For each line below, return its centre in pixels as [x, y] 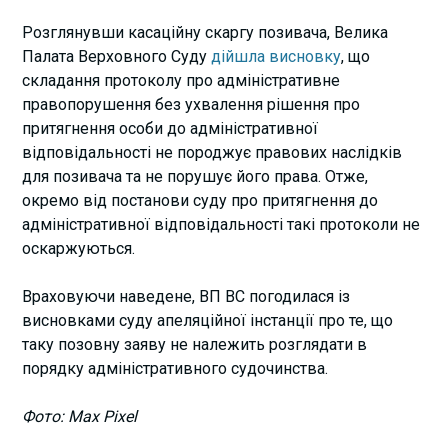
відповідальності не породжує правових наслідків [212, 152]
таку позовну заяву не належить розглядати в [195, 344]
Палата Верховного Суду [117, 56]
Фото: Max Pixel [80, 416]
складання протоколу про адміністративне [181, 80]
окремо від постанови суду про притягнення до [200, 200]
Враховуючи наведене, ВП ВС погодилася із [186, 296]
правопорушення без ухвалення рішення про [191, 104]
